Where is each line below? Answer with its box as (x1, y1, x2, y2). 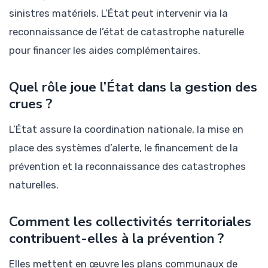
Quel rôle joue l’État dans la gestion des (9, 78, 257, 97)
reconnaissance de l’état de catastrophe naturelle (9, 26, 244, 38)
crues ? (9, 95, 52, 114)
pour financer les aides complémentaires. (9, 44, 200, 57)
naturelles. (9, 179, 59, 191)
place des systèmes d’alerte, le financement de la (9, 142, 238, 154)
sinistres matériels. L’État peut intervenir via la (9, 7, 228, 20)
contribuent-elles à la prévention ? (9, 229, 224, 248)
